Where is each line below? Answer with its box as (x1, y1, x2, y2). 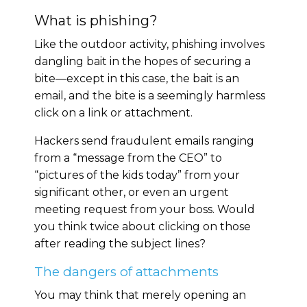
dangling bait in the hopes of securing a (34, 54, 251, 68)
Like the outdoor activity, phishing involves (34, 37, 265, 51)
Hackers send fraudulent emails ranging (34, 134, 254, 147)
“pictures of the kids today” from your (34, 168, 240, 182)
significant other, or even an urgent (34, 185, 229, 199)
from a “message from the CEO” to (34, 151, 222, 164)
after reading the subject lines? (34, 236, 206, 250)
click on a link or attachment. (34, 106, 193, 119)
